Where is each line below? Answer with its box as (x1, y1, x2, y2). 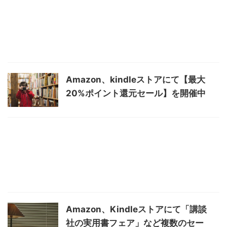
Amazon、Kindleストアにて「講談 (66, 204, 207, 214)
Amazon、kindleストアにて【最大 (66, 74, 205, 85)
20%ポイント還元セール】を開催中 (66, 88, 206, 99)
